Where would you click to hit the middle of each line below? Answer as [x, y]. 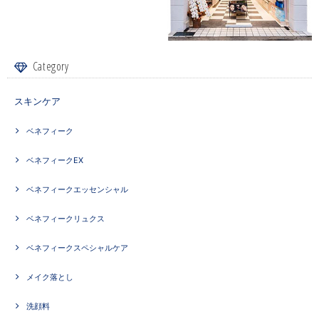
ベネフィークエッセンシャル [77, 190]
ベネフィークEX [55, 161]
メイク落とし [50, 277]
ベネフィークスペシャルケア [77, 248]
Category [51, 67]
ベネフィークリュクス [66, 219]
